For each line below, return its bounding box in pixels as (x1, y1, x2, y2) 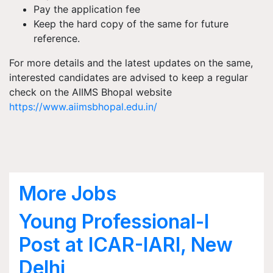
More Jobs (19, 182, 116, 205)
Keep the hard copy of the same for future (34, 18, 229, 30)
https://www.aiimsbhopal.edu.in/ (9, 101, 157, 113)
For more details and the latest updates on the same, (9, 57, 253, 69)
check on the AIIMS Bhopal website (9, 86, 172, 98)
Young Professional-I (19, 210, 209, 233)
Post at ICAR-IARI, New (19, 233, 233, 257)
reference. (34, 32, 80, 44)
